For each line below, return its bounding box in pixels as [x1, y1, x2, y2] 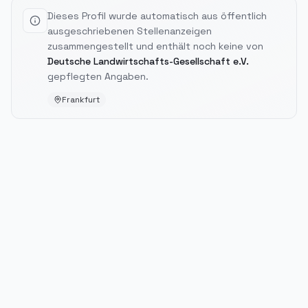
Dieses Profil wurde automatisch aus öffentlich [47, 10, 267, 22]
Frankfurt [62, 94, 100, 105]
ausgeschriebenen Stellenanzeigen [47, 25, 212, 37]
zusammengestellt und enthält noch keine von [47, 40, 263, 52]
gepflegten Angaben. [47, 70, 148, 82]
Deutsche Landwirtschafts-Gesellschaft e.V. [47, 55, 249, 67]
